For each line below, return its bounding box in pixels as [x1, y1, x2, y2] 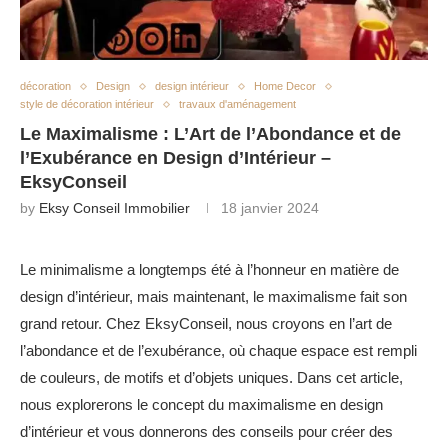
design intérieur [155, 80, 229, 92]
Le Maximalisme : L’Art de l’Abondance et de [20, 124, 401, 144]
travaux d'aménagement [179, 98, 296, 110]
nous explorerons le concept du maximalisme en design [20, 396, 383, 413]
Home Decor [254, 80, 316, 92]
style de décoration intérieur [20, 98, 154, 110]
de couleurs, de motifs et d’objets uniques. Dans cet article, [20, 369, 403, 386]
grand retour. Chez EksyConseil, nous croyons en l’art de [20, 315, 392, 332]
